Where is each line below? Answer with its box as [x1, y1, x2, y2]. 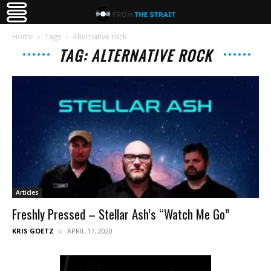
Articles [16, 188, 39, 197]
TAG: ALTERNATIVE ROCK [59, 44, 212, 66]
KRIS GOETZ [12, 226, 54, 236]
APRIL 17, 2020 [67, 226, 113, 236]
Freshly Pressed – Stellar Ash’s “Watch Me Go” [12, 204, 229, 224]
